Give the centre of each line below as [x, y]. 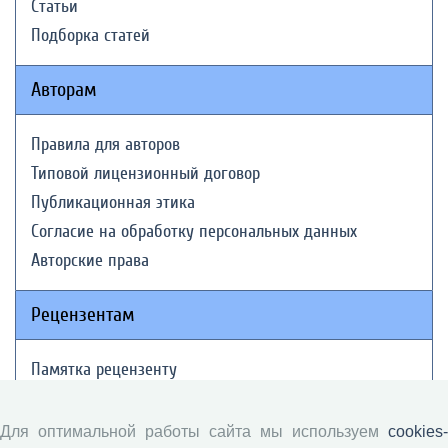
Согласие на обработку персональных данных [194, 231]
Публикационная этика [113, 202]
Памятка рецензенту [104, 369]
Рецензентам [83, 314]
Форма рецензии [90, 427]
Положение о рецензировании [138, 398]
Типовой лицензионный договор [145, 173]
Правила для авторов [105, 144]
